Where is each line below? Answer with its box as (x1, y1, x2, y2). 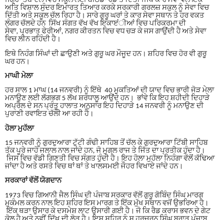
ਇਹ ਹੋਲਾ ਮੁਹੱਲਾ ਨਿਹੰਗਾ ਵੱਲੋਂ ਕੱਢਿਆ (121, 155, 215, 163)
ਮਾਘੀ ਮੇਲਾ (5, 73, 33, 81)
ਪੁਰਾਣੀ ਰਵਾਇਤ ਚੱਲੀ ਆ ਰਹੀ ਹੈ (5, 110, 89, 118)
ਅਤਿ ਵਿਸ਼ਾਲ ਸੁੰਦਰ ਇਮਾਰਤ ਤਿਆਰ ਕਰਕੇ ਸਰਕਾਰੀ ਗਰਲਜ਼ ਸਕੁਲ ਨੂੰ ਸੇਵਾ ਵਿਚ (5, 4, 209, 12)
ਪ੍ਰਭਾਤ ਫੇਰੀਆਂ (20, 28, 61, 36)
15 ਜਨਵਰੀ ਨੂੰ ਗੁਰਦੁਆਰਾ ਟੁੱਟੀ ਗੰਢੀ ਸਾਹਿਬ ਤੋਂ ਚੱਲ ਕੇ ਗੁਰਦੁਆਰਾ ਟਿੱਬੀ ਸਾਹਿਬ (5, 139, 208, 147)
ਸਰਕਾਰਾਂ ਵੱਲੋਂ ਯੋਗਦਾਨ (5, 177, 61, 185)
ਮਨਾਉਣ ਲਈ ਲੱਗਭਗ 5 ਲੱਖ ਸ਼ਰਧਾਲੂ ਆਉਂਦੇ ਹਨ (5, 95, 129, 103)
